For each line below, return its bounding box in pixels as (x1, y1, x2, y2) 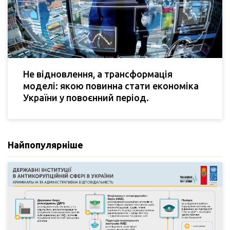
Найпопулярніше (8, 139, 83, 150)
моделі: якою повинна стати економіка (23, 80, 199, 91)
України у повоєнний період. (23, 92, 149, 103)
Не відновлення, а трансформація (23, 68, 172, 79)
